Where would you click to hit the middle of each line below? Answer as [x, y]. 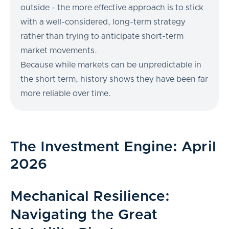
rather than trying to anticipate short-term [102, 36]
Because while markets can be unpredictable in [111, 65]
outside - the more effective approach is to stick [112, 7]
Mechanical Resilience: [90, 197]
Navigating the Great [84, 215]
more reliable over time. [66, 93]
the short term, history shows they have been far [114, 79]
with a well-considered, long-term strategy [103, 22]
